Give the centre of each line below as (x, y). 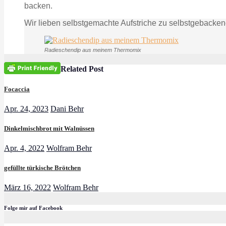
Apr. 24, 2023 (26, 108)
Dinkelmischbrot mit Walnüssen (49, 128)
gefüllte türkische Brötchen (42, 168)
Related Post (82, 69)
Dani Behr (67, 108)
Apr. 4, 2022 (24, 148)
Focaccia (17, 89)
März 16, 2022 (27, 188)
